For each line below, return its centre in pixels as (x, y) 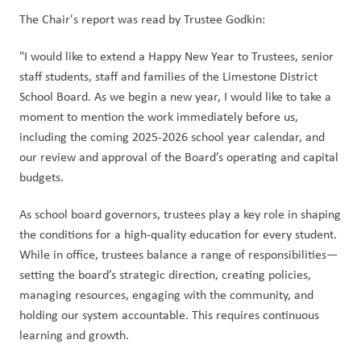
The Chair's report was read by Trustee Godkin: (142, 19)
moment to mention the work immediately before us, (159, 116)
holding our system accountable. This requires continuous (169, 315)
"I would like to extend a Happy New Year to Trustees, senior (176, 56)
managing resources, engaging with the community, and (166, 295)
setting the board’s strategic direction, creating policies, (165, 274)
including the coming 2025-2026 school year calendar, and (172, 137)
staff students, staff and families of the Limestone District (168, 76)
